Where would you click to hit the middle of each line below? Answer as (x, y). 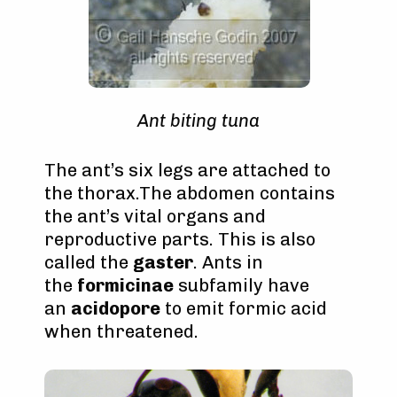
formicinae (125, 285)
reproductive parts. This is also (180, 239)
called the (89, 262)
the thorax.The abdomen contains (190, 193)
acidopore (116, 308)
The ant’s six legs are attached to (187, 170)
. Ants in (228, 262)
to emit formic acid (244, 308)
